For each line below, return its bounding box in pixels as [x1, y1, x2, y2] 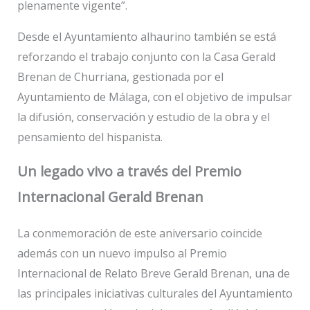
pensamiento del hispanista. [17, 129, 163, 145]
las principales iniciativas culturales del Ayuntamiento [17, 286, 293, 301]
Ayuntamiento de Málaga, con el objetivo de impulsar [17, 89, 292, 104]
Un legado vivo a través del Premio [17, 162, 241, 181]
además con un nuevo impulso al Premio [17, 246, 227, 261]
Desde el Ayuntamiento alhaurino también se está [17, 29, 276, 44]
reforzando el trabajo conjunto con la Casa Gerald [17, 49, 275, 64]
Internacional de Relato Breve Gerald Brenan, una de [17, 266, 290, 281]
